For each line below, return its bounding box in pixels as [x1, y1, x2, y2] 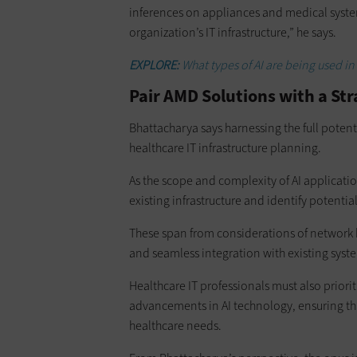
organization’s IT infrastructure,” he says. [129, 24, 336, 41]
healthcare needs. [129, 317, 222, 335]
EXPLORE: [129, 57, 182, 74]
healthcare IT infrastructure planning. [129, 139, 321, 157]
